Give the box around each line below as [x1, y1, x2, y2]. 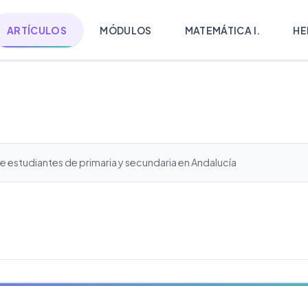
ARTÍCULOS [7, 23, 67, 36]
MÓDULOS [100, 23, 152, 36]
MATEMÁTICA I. [184, 23, 261, 36]
